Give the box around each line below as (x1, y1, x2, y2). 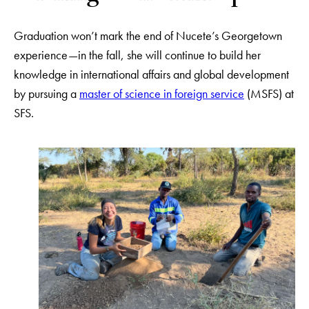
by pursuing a (14, 85, 79, 101)
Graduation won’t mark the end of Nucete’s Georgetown (14, 27, 282, 43)
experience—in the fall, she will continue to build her (14, 46, 261, 63)
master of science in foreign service (79, 85, 244, 101)
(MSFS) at (244, 85, 294, 101)
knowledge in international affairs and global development (14, 66, 289, 82)
